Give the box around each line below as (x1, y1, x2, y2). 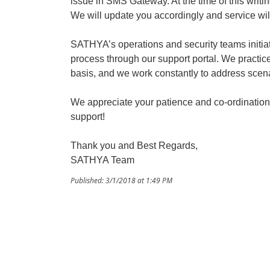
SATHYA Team (71, 155, 134, 165)
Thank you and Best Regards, (71, 140, 198, 151)
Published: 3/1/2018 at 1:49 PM (71, 177, 172, 185)
